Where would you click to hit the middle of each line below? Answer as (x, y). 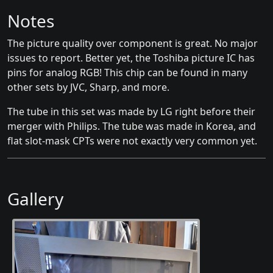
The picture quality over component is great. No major (133, 44)
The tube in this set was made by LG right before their (131, 112)
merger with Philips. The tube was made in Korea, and (132, 126)
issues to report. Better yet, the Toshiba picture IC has (131, 58)
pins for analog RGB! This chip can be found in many (127, 73)
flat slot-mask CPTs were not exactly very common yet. (132, 141)
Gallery (35, 199)
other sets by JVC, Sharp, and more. (88, 87)
